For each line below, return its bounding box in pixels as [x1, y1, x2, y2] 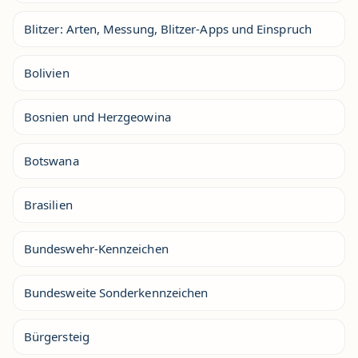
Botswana [24, 152, 79, 169]
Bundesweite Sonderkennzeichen [24, 284, 209, 300]
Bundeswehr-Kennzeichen [24, 240, 169, 257]
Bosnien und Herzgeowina [24, 108, 171, 125]
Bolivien [24, 64, 70, 81]
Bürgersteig [24, 328, 89, 344]
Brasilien [24, 196, 73, 213]
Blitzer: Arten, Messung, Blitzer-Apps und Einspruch [24, 20, 312, 37]
